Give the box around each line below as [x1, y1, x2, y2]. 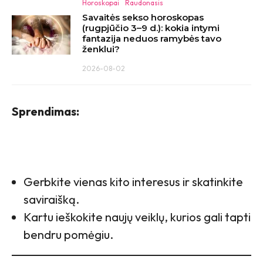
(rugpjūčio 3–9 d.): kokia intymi [82, 22, 220, 33]
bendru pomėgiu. [23, 227, 113, 242]
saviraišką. [23, 191, 79, 207]
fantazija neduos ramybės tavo [82, 32, 221, 44]
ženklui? [82, 43, 120, 55]
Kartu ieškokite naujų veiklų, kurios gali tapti [23, 209, 251, 224]
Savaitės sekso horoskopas [82, 11, 204, 23]
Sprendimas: [12, 103, 79, 119]
